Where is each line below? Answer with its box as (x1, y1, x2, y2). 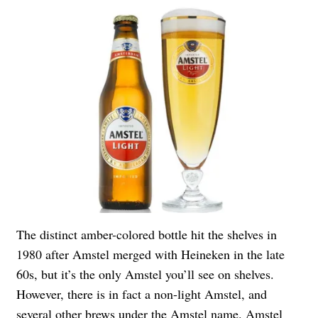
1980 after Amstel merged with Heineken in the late (16, 245, 285, 263)
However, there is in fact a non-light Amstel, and (16, 285, 267, 302)
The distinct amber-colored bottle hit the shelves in (16, 225, 277, 243)
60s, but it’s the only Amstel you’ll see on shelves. (16, 265, 274, 283)
